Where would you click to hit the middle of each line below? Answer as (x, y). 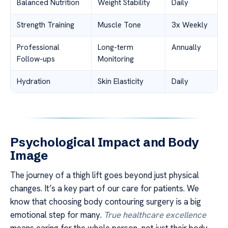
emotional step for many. (57, 215)
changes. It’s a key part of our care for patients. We (105, 189)
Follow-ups (36, 59)
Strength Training (46, 25)
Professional (38, 48)
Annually (186, 48)
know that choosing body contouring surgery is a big (106, 202)
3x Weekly (190, 25)
